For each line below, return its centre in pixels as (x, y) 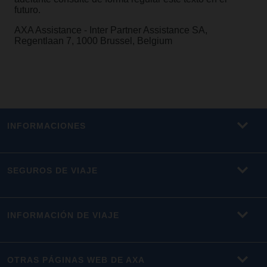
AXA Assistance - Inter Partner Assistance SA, (111, 30)
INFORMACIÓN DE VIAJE (63, 215)
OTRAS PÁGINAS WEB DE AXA (76, 260)
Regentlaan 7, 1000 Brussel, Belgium (93, 41)
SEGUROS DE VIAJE (53, 170)
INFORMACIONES (47, 126)
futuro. (27, 10)
